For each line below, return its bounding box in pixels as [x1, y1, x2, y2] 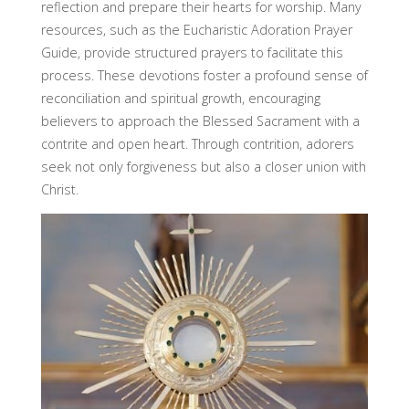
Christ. [40, 180, 79, 198]
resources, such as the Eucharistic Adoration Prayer [40, 20, 352, 38]
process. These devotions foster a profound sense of [40, 66, 368, 84]
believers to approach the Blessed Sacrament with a [40, 111, 360, 130]
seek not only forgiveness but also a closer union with [40, 157, 366, 175]
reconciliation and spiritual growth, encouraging [40, 89, 320, 107]
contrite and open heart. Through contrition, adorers [40, 134, 354, 152]
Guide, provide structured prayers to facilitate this [40, 43, 343, 61]
